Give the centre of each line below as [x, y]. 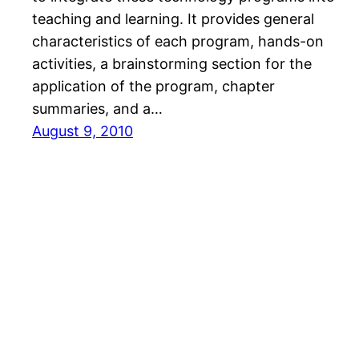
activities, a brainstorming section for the [172, 64]
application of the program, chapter [153, 87]
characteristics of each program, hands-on [178, 42]
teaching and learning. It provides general [173, 19]
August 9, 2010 [83, 131]
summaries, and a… [97, 109]
